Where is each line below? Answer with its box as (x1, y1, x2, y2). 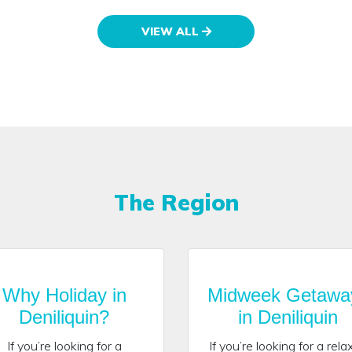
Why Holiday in (2, 284, 126, 306)
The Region (113, 188, 239, 216)
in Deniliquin (238, 306, 338, 328)
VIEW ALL (141, 24, 202, 38)
